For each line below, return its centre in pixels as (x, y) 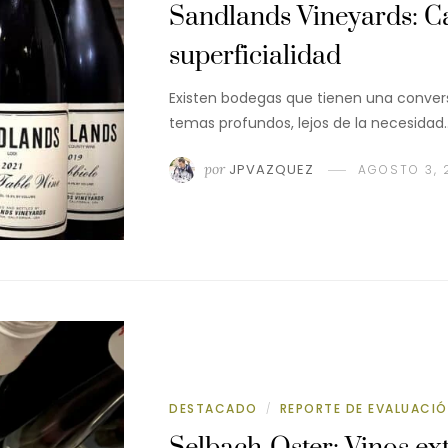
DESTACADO (213, 408)
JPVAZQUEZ (271, 170)
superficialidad (255, 57)
